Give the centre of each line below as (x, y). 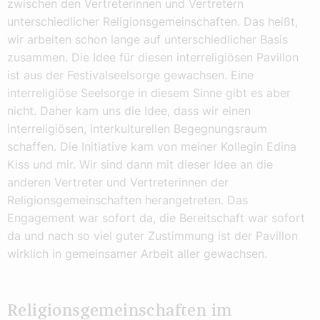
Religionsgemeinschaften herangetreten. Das (127, 200)
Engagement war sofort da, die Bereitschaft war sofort (156, 217)
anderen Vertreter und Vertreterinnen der (118, 182)
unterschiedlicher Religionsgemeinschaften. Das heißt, (152, 21)
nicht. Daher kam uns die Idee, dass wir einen (129, 110)
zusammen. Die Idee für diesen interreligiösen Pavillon (153, 57)
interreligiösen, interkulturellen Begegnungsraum (137, 128)
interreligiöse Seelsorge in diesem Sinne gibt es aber (149, 92)
